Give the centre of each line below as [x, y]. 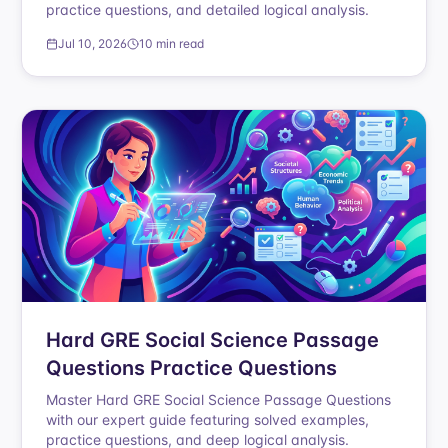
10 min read [172, 43]
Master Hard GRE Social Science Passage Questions [219, 399]
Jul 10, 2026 [93, 43]
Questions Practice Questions [192, 368]
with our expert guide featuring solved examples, [208, 419]
